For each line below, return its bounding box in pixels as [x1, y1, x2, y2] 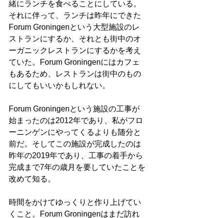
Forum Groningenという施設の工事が [9, 105, 140, 113]
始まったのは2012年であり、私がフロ [9, 116, 143, 125]
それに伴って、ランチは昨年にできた [9, 11, 141, 20]
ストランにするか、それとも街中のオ [9, 35, 141, 43]
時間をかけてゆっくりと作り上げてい [9, 198, 141, 207]
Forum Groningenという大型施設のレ [9, 23, 140, 32]
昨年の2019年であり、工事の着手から [9, 151, 143, 160]
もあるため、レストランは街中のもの [9, 70, 141, 78]
